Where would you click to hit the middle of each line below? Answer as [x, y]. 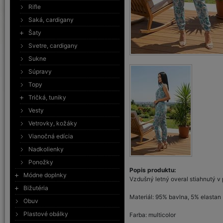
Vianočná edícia [51, 136]
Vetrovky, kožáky [53, 123]
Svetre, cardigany [53, 46]
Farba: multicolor [153, 215]
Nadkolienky [46, 149]
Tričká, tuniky [47, 97]
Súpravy [40, 71]
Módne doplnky [45, 175]
